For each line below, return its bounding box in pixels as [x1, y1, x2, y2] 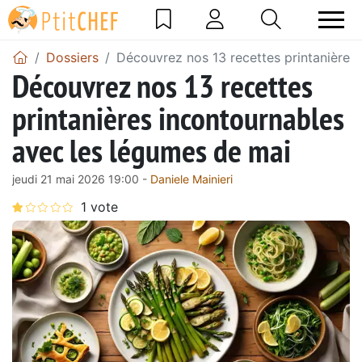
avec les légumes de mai [12, 128, 291, 171]
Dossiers [46, 48, 99, 65]
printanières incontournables [12, 96, 344, 139]
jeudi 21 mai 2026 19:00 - [12, 171, 150, 186]
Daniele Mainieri [150, 171, 233, 186]
